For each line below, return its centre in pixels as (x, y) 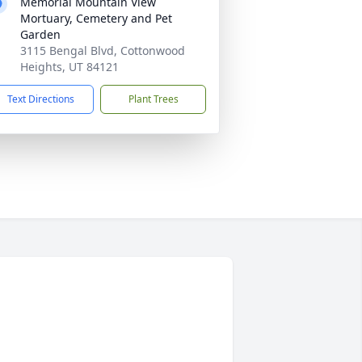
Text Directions (41, 99)
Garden (40, 34)
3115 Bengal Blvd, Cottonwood (103, 51)
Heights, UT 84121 (69, 67)
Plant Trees (153, 99)
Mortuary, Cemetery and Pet (96, 18)
